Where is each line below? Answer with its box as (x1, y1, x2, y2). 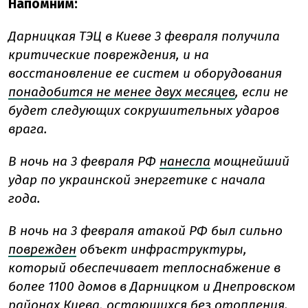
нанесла (159, 153, 210, 170)
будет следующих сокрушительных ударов (8, 102, 279, 119)
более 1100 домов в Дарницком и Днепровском (8, 278, 296, 295)
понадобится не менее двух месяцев (8, 84, 235, 100)
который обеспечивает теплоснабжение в (8, 260, 280, 276)
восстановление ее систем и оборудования (8, 65, 282, 82)
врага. (8, 121, 47, 137)
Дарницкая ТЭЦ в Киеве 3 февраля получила (8, 28, 280, 45)
